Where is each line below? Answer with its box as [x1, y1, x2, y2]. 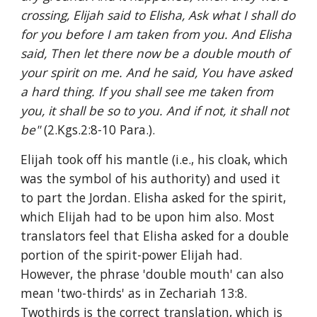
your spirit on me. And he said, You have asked [21, 64, 293, 81]
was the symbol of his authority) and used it [21, 170, 281, 187]
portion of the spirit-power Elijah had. [21, 246, 243, 263]
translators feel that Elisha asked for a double [21, 227, 289, 244]
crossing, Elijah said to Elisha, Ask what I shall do [21, 6, 296, 23]
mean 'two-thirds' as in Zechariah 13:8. [21, 284, 248, 301]
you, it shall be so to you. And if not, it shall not [21, 102, 289, 119]
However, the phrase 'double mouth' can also [21, 265, 284, 282]
